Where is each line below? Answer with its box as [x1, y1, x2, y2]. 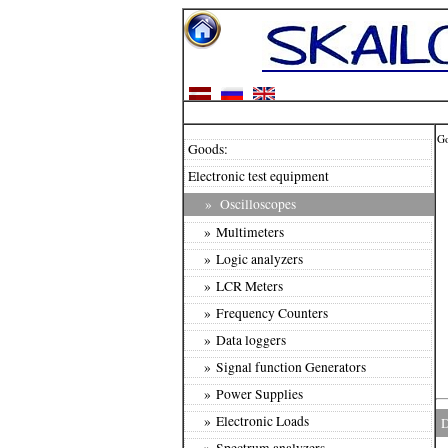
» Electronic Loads [188, 411, 309, 430]
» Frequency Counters [188, 303, 328, 322]
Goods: [188, 139, 228, 158]
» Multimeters [188, 222, 284, 241]
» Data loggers [188, 330, 286, 349]
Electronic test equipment [188, 166, 329, 185]
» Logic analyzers [188, 249, 303, 268]
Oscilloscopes [220, 194, 296, 213]
